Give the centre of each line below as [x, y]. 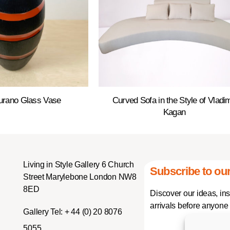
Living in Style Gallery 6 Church [79, 164]
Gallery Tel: [43, 212]
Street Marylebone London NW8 [80, 177]
